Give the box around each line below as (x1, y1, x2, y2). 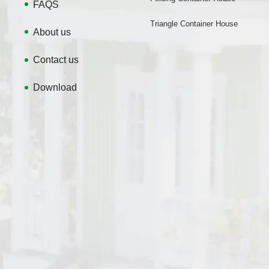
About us (32, 26, 71, 37)
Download (32, 82, 77, 93)
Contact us (32, 54, 79, 65)
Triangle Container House (150, 19, 238, 28)
